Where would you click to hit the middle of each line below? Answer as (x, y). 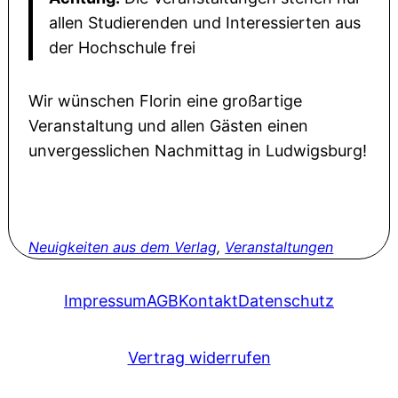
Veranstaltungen (279, 247)
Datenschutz (286, 300)
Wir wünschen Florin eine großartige (166, 100)
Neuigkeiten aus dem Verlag (123, 247)
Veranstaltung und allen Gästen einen (169, 125)
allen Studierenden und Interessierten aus (204, 23)
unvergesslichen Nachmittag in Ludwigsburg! (198, 150)
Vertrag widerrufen (199, 357)
